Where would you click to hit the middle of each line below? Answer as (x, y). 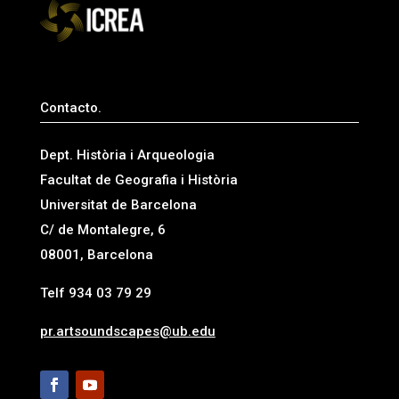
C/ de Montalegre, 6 (102, 229)
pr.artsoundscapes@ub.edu (127, 331)
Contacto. (70, 107)
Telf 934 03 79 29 (95, 293)
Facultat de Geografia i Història (138, 179)
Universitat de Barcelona (118, 204)
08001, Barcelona (96, 254)
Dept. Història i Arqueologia (127, 155)
